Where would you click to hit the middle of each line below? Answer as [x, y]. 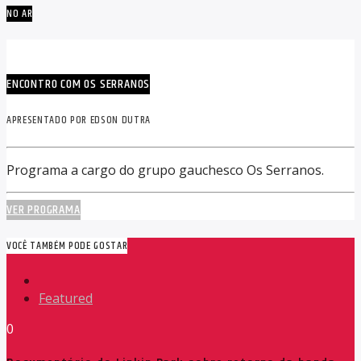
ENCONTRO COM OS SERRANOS [79, 85]
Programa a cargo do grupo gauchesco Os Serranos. [165, 170]
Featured [66, 298]
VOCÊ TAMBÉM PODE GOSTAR [67, 245]
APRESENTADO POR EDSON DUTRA [79, 120]
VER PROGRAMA [44, 210]
